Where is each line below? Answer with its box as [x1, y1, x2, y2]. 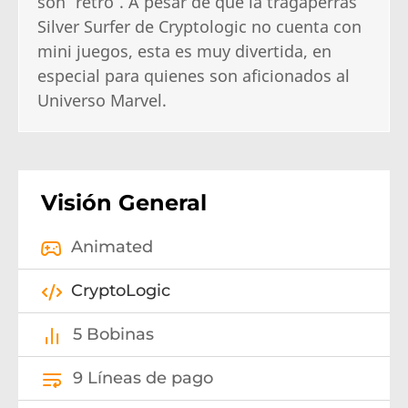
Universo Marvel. [37, 89, 167, 112]
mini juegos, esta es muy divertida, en [37, 40, 331, 63]
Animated [66, 237, 153, 258]
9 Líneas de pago [68, 368, 213, 389]
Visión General [41, 189, 207, 217]
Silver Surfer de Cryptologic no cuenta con [37, 15, 362, 38]
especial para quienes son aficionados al [37, 65, 350, 87]
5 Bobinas [68, 324, 154, 345]
